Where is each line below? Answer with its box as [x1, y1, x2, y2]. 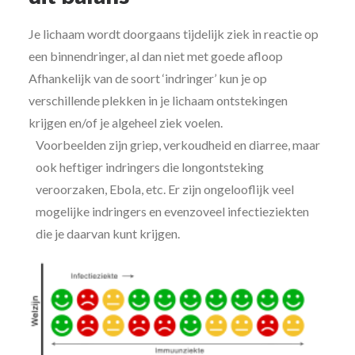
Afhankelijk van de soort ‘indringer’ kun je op [29, 71, 267, 86]
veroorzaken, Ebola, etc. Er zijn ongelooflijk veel [36, 181, 294, 197]
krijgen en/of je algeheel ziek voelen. [29, 115, 223, 130]
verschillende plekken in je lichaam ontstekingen [29, 93, 288, 108]
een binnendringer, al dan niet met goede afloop [29, 48, 283, 63]
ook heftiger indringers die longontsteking [36, 159, 264, 174]
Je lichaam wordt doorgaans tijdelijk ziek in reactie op [29, 26, 319, 41]
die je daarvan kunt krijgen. [36, 226, 180, 241]
